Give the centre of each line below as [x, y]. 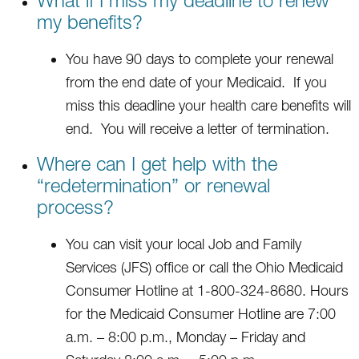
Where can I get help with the [157, 163]
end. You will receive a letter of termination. [198, 128]
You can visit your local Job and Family [184, 244]
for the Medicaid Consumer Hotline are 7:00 [201, 313]
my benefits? [90, 21]
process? [75, 206]
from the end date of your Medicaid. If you [196, 82]
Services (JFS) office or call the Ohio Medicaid [204, 267]
